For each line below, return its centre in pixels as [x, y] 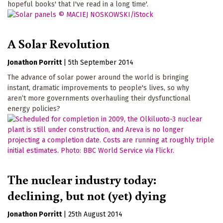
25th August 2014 [95, 214]
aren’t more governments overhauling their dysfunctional [99, 99]
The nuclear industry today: [82, 179]
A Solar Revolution [58, 44]
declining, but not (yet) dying [87, 195]
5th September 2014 [101, 63]
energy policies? [34, 109]
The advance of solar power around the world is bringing [98, 78]
